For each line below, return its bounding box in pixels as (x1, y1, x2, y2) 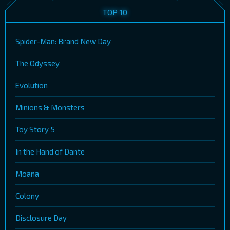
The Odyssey (15, 58, 60, 68)
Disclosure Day (15, 213, 67, 222)
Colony (15, 190, 39, 200)
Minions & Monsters (15, 102, 85, 112)
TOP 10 (103, 7, 127, 17)
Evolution (15, 80, 48, 90)
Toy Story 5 (15, 124, 55, 134)
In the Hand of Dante (15, 146, 85, 156)
